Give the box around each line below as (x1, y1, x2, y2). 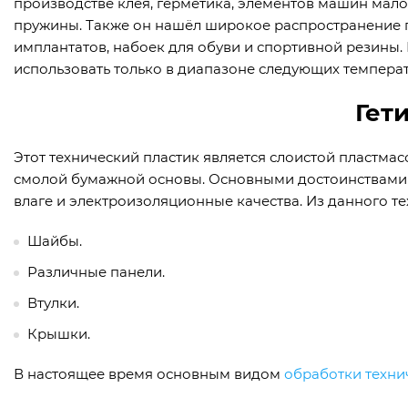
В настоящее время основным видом (14, 365, 284, 383)
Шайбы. (27, 232, 82, 250)
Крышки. (27, 325, 90, 343)
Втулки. (27, 294, 79, 312)
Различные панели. (27, 263, 165, 281)
